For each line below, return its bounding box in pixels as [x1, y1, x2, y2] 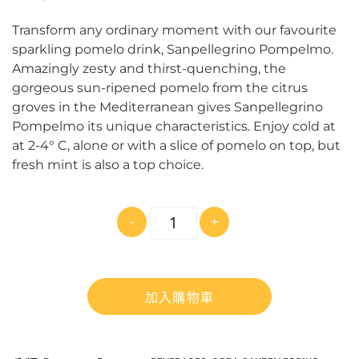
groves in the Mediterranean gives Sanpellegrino [12, 99, 323, 115]
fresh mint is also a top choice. [12, 157, 204, 172]
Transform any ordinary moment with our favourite [12, 22, 337, 38]
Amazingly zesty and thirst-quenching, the [12, 61, 286, 76]
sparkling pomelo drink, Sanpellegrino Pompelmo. [12, 42, 333, 57]
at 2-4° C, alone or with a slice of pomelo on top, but [12, 138, 341, 153]
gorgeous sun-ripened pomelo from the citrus [12, 80, 308, 95]
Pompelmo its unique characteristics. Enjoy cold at [12, 119, 336, 134]
